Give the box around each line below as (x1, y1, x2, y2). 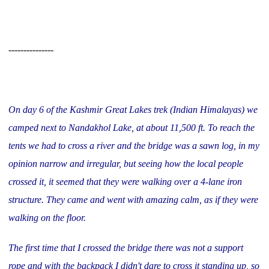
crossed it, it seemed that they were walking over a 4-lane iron (8, 176, 242, 187)
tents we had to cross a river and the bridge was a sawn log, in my (8, 140, 259, 151)
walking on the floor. (8, 212, 86, 223)
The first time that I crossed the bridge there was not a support (8, 242, 243, 253)
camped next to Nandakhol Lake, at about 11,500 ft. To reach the (8, 122, 255, 133)
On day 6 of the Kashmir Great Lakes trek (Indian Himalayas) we (8, 104, 258, 115)
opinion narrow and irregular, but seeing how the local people (8, 158, 243, 169)
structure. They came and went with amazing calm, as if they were (8, 194, 258, 205)
